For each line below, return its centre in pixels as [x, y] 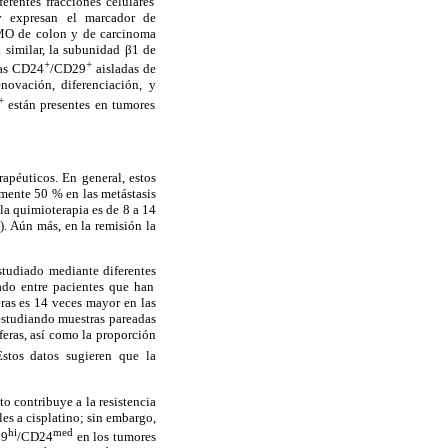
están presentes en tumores [79, 104]
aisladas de [124, 69]
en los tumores [115, 437]
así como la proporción [91, 335]
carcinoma [126, 33]
